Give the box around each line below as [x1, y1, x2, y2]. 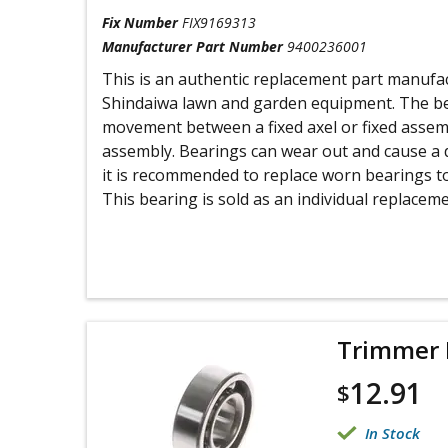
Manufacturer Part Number [102, 37, 283, 56]
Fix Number [102, 13, 178, 32]
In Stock [365, 423, 420, 443]
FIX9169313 [182, 13, 256, 32]
